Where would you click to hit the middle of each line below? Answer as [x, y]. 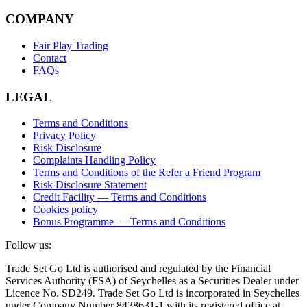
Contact [50, 58]
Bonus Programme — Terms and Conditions [129, 222]
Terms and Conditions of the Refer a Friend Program [147, 173]
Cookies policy [65, 210]
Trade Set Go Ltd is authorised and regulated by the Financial [138, 269]
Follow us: [28, 245]
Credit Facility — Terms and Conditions [120, 197]
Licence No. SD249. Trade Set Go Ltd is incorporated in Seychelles [152, 293]
